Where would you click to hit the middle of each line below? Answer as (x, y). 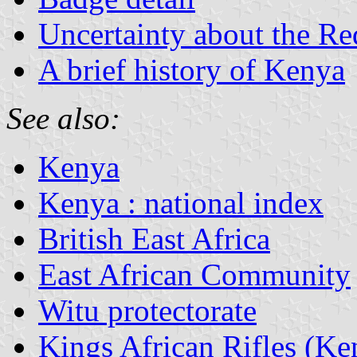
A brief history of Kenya (192, 69)
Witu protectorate (147, 310)
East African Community (194, 274)
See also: (63, 118)
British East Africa (154, 238)
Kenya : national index (181, 202)
